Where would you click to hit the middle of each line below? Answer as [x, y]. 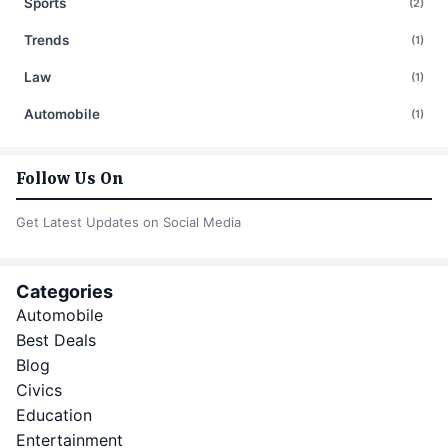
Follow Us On [70, 178]
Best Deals [56, 339]
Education [54, 414]
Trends [46, 39]
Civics [39, 389]
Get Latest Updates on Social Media [128, 221]
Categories [64, 291]
